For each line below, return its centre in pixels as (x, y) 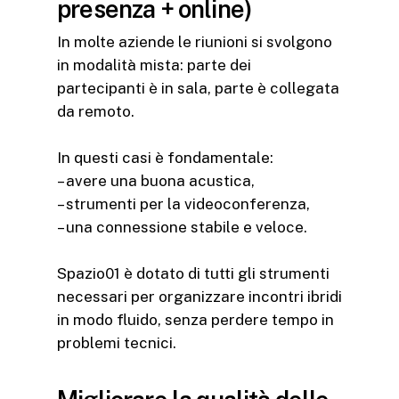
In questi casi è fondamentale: (165, 157)
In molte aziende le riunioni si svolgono (195, 41)
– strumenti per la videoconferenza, (183, 204)
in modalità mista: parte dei (154, 65)
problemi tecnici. (117, 342)
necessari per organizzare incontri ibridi (199, 296)
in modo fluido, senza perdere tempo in (195, 319)
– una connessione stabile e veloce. (182, 227)
